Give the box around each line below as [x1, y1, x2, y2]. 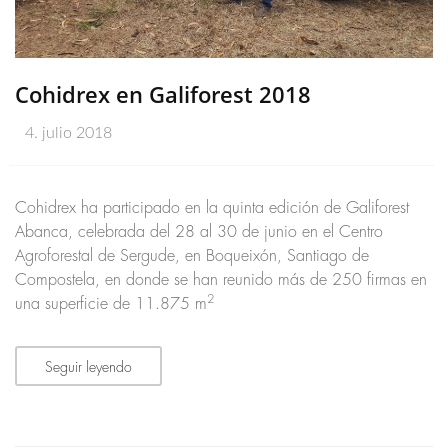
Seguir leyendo [45, 360, 132, 375]
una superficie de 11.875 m [15, 296, 207, 313]
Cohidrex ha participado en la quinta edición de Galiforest [15, 200, 409, 217]
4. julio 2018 [25, 125, 112, 142]
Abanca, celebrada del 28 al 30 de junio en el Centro [15, 224, 383, 241]
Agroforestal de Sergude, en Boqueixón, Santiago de [15, 248, 369, 265]
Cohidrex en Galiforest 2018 [15, 79, 311, 110]
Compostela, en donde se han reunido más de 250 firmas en [15, 272, 427, 289]
